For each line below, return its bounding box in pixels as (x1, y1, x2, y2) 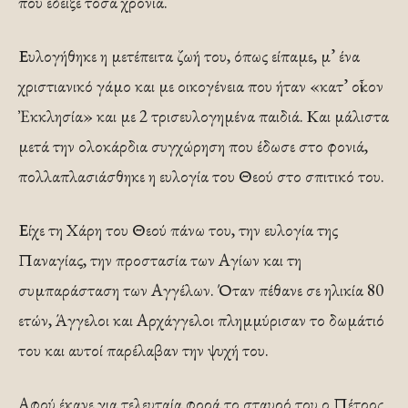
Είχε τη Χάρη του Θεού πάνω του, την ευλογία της (18, 218, 338, 241)
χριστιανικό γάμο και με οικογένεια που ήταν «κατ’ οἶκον (18, 74, 383, 97)
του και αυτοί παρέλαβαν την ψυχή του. (18, 338, 269, 362)
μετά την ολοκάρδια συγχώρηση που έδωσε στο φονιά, (18, 134, 368, 158)
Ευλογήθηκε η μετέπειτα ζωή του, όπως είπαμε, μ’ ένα (18, 44, 360, 67)
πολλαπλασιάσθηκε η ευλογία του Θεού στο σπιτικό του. (18, 164, 384, 188)
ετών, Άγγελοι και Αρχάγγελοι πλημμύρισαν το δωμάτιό (18, 308, 384, 331)
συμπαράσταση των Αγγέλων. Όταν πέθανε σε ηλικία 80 (18, 278, 383, 301)
